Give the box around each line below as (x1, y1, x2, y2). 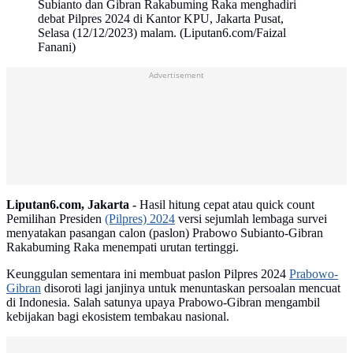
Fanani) (38, 40, 76, 54)
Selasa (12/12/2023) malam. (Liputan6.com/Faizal (38, 26, 286, 40)
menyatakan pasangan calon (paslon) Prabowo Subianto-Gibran (6, 226, 323, 240)
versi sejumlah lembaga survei (175, 212, 327, 226)
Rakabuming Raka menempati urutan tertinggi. (6, 240, 239, 255)
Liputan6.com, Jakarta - (6, 198, 136, 212)
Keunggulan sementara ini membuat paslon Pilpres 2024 (6, 267, 289, 281)
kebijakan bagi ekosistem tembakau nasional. (6, 310, 229, 324)
